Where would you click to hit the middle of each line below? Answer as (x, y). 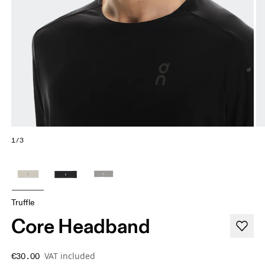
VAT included (70, 256)
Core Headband (81, 226)
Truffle (23, 203)
